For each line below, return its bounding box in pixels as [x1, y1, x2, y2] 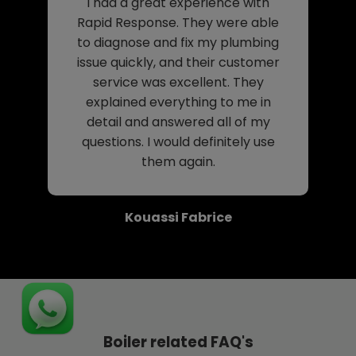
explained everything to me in [85, 92, 271, 111]
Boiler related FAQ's [103, 331, 253, 353]
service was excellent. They [92, 72, 264, 91]
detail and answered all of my [86, 112, 270, 131]
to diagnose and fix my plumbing [77, 33, 279, 52]
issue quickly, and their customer [76, 52, 280, 72]
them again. [141, 152, 215, 171]
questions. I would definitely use [81, 132, 275, 151]
